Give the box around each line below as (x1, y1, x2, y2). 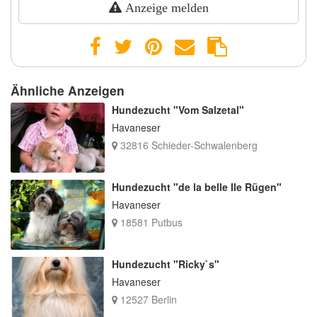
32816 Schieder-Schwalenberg (117, 137, 258, 152)
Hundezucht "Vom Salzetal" (111, 102, 244, 117)
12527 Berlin (117, 292, 177, 307)
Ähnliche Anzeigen (11, 81, 125, 99)
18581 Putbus (117, 214, 183, 229)
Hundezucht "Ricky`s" (111, 257, 219, 272)
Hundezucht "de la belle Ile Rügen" (111, 179, 282, 194)
